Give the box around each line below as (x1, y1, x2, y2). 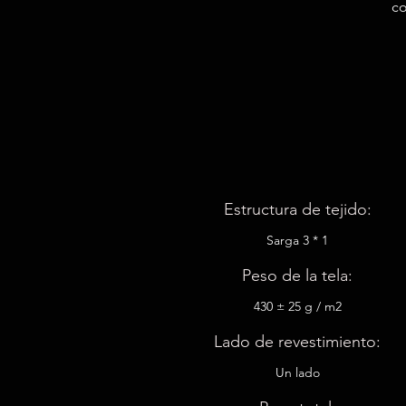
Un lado (275, 364, 320, 381)
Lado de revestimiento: (214, 332, 382, 352)
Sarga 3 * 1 (266, 232, 329, 248)
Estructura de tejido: (223, 199, 372, 219)
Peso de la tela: (242, 266, 353, 285)
